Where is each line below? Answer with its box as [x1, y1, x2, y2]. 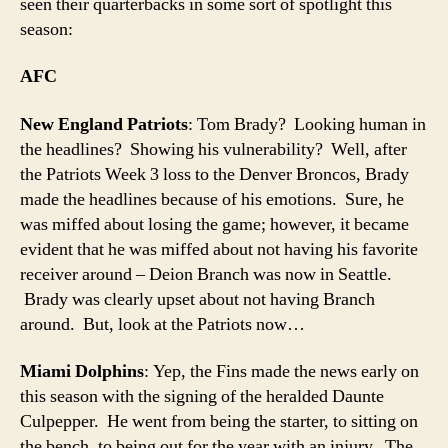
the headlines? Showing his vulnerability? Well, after [20, 137, 407, 161]
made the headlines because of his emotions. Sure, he [20, 187, 404, 211]
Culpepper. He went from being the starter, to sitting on [20, 410, 418, 433]
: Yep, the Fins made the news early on [144, 360, 419, 383]
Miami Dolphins [20, 360, 144, 383]
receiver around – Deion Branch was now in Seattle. [20, 262, 392, 286]
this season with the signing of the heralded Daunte [20, 385, 384, 408]
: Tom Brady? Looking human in [188, 112, 426, 136]
